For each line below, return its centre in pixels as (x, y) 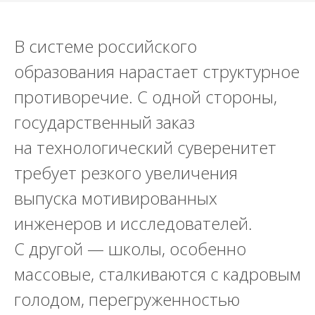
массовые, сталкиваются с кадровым (157, 274)
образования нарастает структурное (157, 71)
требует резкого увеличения (126, 172)
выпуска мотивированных (116, 198)
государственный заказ (104, 122)
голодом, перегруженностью (127, 299)
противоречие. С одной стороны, (146, 96)
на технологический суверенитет (145, 147)
